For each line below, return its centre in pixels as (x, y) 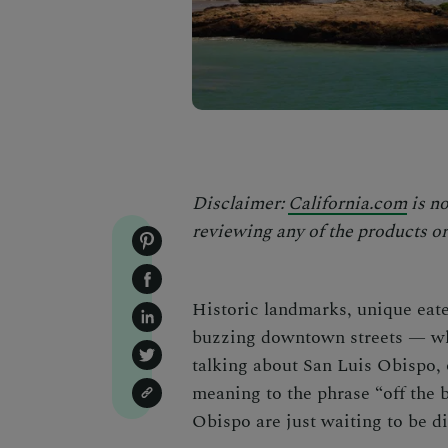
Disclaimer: (240, 203)
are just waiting (316, 421)
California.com (347, 203)
